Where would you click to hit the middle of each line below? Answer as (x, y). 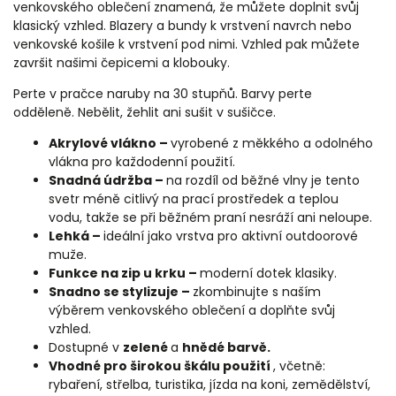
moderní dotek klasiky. (268, 273)
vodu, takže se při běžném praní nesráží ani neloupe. (210, 217)
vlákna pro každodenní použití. (142, 161)
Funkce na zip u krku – (124, 273)
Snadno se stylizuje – (121, 291)
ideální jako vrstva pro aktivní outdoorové (231, 236)
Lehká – (76, 236)
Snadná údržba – (107, 180)
